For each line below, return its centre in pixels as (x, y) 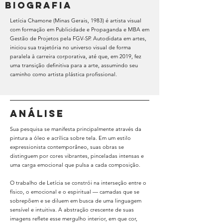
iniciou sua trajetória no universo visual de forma (70, 47)
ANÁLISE (37, 113)
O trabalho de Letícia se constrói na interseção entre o (78, 183)
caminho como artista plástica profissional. (63, 74)
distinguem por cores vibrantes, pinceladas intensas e (77, 156)
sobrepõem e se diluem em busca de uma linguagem (76, 201)
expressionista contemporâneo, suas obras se (67, 147)
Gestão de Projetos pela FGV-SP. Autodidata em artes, (78, 38)
